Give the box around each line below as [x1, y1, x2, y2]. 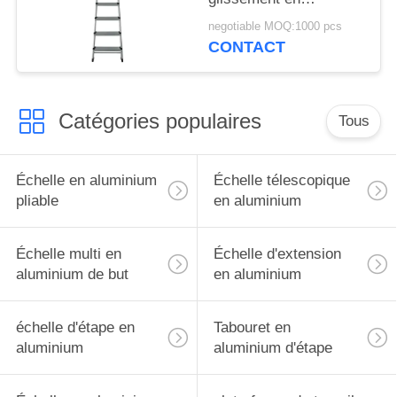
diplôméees [208, 51, 284, 68]
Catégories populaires [58, 108, 261, 133]
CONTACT [208, 38, 286, 57]
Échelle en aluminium [15, 172, 157, 190]
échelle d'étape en [15, 319, 135, 337]
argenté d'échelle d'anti [208, 30, 360, 48]
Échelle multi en [15, 245, 121, 263]
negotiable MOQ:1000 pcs [208, 20, 343, 34]
